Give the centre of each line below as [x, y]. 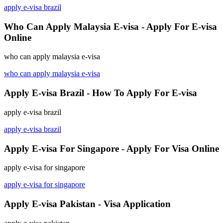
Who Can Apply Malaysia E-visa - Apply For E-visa [111, 26]
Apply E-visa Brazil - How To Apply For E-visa [101, 93]
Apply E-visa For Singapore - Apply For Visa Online [111, 148]
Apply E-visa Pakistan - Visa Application [87, 204]
